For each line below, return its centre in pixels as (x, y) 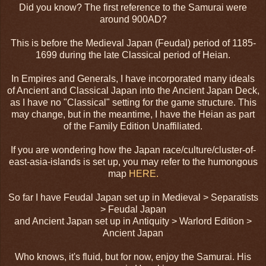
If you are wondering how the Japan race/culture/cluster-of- (133, 150)
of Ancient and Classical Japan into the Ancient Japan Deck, (133, 91)
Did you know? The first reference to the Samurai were (133, 8)
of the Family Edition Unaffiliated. (133, 126)
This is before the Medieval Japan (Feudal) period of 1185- (133, 43)
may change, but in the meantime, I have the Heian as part (133, 115)
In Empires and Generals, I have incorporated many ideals (133, 79)
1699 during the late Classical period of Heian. (133, 55)
